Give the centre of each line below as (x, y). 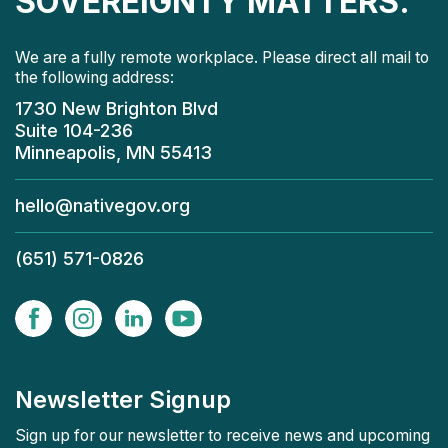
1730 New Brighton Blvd (116, 109)
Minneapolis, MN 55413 (113, 153)
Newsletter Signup (123, 400)
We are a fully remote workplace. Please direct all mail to (222, 58)
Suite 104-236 (74, 131)
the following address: (94, 78)
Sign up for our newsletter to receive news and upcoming (222, 436)
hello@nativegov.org (102, 206)
